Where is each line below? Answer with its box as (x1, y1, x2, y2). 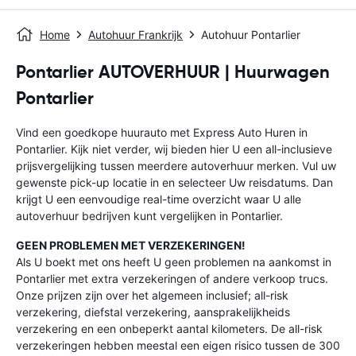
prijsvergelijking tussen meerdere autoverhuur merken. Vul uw (16, 159, 336, 172)
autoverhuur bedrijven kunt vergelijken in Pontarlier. (16, 209, 283, 222)
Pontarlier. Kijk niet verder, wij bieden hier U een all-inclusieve (16, 142, 332, 156)
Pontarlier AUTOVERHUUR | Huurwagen (16, 61, 330, 83)
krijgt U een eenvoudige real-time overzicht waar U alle (16, 192, 301, 206)
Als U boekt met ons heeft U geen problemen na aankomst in (16, 255, 331, 269)
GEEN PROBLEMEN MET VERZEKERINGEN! (16, 238, 246, 252)
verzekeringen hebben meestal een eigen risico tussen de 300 (16, 339, 340, 352)
